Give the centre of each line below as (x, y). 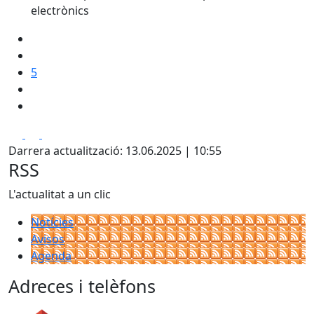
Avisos (48, 239)
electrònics (60, 11)
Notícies (52, 222)
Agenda (51, 256)
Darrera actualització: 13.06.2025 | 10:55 (115, 151)
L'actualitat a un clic (60, 194)
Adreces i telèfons (82, 286)
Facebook (50, 133)
